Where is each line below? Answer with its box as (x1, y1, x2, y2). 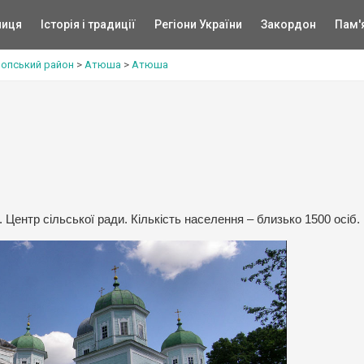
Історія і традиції (40, 18, 136, 31)
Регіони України (154, 18, 242, 31)
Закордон (260, 18, 316, 31)
